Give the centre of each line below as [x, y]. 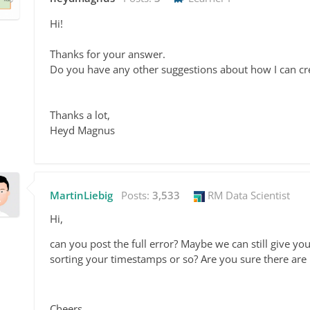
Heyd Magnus [82, 130]
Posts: [137, 195]
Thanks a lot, [80, 115]
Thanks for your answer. [108, 54]
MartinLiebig [81, 195]
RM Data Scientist [247, 195]
